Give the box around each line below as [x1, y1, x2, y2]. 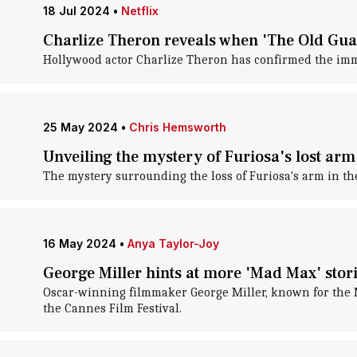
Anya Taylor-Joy [127, 237, 219, 250]
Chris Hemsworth [128, 120, 226, 134]
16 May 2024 [42, 237, 116, 250]
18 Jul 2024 [42, 4, 110, 18]
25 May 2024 [42, 120, 118, 134]
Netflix [120, 4, 159, 18]
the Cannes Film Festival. [42, 301, 182, 316]
